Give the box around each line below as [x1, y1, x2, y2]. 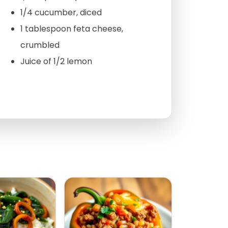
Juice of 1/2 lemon [20, 55, 92, 68]
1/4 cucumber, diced [20, 7, 102, 19]
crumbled [20, 39, 60, 51]
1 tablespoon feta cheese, [20, 23, 123, 35]
